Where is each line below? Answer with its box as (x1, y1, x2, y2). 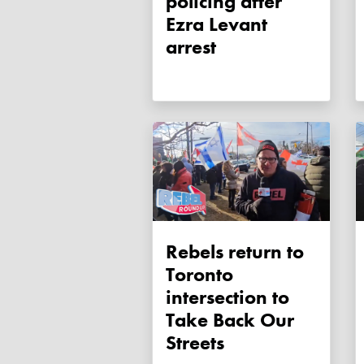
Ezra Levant (166, 11, 267, 37)
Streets (166, 330, 224, 356)
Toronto (166, 262, 233, 288)
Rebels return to (166, 239, 304, 265)
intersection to (166, 284, 289, 310)
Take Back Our (166, 307, 294, 333)
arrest (166, 34, 216, 60)
